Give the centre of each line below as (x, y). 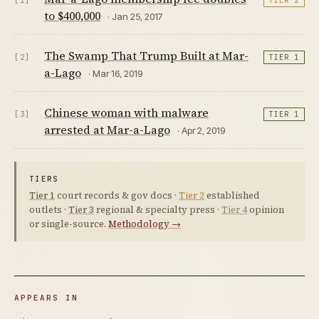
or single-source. (69, 224)
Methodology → (145, 224)
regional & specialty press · (158, 210)
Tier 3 (81, 210)
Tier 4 (234, 210)
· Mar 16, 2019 (115, 73)
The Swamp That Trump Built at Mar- (146, 56)
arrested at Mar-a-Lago (107, 130)
